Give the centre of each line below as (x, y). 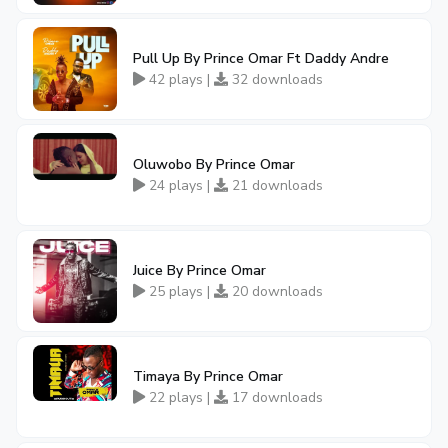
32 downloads (275, 79)
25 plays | (179, 291)
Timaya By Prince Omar (208, 376)
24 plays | (179, 185)
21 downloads (275, 185)
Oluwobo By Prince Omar (214, 164)
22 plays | (179, 397)
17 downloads (275, 397)
